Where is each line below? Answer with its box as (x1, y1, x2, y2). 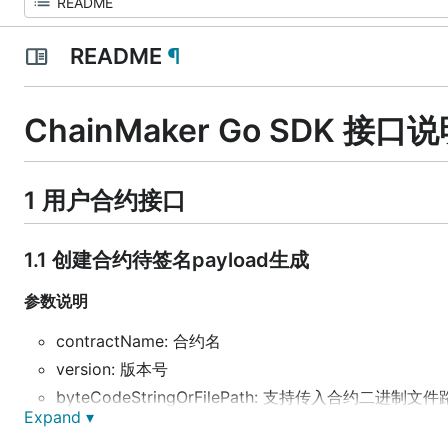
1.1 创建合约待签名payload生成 (24, 247, 309, 272)
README (64, 43, 167, 69)
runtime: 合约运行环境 (56, 414, 218, 435)
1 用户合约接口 (24, 185, 186, 215)
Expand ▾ (24, 407, 94, 427)
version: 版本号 (56, 358, 168, 379)
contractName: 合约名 (56, 330, 221, 351)
